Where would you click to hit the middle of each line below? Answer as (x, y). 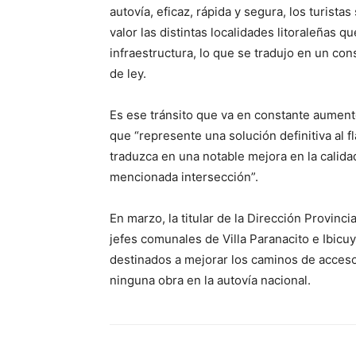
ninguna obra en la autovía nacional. (213, 281)
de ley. (130, 74)
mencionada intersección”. (184, 177)
